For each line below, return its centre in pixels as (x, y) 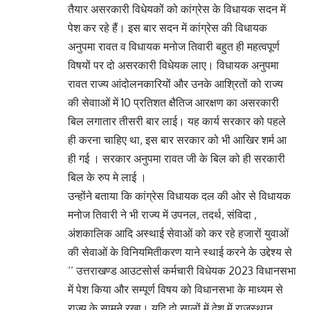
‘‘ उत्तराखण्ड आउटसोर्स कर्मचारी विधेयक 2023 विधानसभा (182, 271)
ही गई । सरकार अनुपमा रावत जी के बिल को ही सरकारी (176, 159)
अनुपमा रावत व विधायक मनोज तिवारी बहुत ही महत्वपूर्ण (174, 47)
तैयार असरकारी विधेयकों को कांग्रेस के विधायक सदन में (177, 9)
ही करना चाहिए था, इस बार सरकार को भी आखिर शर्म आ (177, 140)
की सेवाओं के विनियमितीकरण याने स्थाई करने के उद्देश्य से (180, 252)
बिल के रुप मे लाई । (107, 177)
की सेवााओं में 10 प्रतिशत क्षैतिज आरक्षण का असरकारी (173, 103)
